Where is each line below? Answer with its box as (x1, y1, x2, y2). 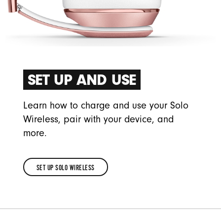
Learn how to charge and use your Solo (23, 100, 188, 111)
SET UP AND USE (27, 71, 137, 89)
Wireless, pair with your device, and (23, 114, 174, 125)
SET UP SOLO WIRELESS (36, 163, 95, 173)
